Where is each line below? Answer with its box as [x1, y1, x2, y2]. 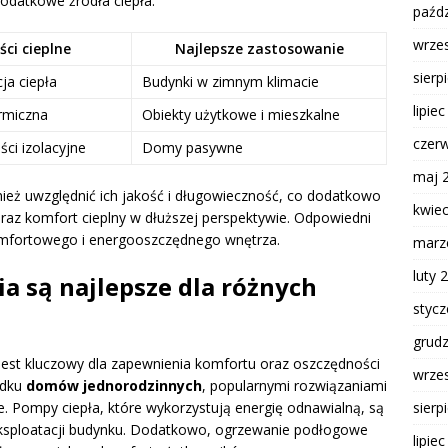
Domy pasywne [142, 137, 243, 157]
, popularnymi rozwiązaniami [202, 375, 387, 395]
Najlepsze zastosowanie [174, 38, 344, 58]
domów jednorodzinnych [26, 375, 202, 395]
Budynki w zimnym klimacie [142, 71, 319, 91]
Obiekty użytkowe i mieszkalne [142, 104, 340, 124]
